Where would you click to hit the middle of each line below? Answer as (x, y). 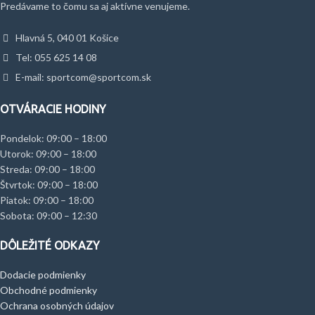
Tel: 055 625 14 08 (55, 57)
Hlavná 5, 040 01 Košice (66, 37)
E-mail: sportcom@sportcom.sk (82, 77)
